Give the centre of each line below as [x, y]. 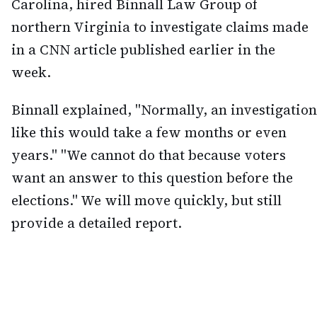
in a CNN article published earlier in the [143, 50]
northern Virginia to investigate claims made [160, 27]
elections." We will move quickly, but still [146, 201]
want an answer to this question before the [152, 178]
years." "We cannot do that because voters [149, 155]
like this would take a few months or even [149, 133]
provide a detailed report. [97, 223]
